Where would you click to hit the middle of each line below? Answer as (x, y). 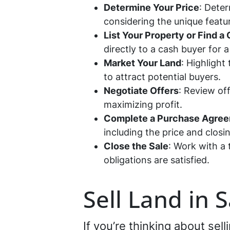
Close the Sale (136, 146)
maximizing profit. (146, 104)
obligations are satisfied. (159, 160)
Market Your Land (142, 63)
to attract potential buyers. (165, 77)
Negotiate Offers (141, 91)
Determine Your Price (151, 7)
